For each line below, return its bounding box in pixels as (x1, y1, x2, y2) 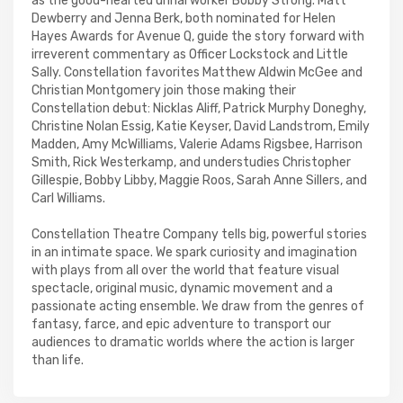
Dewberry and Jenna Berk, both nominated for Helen (31, 11, 336, 26)
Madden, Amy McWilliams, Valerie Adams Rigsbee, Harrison (31, 137, 363, 152)
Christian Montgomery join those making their (31, 83, 296, 98)
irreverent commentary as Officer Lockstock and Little (31, 47, 348, 62)
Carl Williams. (31, 191, 105, 206)
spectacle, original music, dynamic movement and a (31, 281, 333, 296)
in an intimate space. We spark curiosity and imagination (31, 245, 357, 260)
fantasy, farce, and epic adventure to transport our (31, 317, 331, 332)
